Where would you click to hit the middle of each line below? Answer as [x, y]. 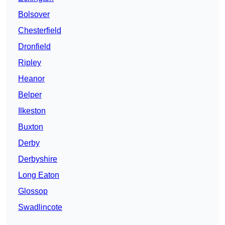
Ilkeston [32, 111]
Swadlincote [40, 207]
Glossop [33, 191]
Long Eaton [39, 175]
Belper [30, 95]
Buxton [31, 127]
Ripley [30, 63]
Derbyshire [38, 159]
